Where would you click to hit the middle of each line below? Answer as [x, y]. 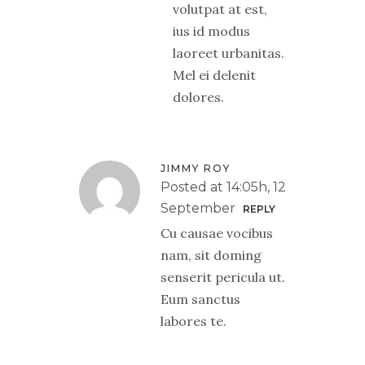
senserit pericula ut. [223, 277]
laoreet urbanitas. [229, 53]
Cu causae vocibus [217, 233]
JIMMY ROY [196, 168]
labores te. [193, 321]
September [198, 208]
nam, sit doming [211, 255]
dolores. [198, 97]
